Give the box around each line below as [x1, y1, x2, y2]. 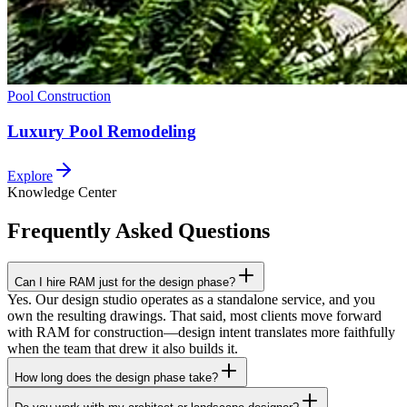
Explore [7, 167, 53, 184]
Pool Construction [7, 88, 111, 104]
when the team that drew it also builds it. [7, 340, 238, 356]
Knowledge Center [7, 184, 116, 200]
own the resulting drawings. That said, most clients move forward [7, 307, 382, 323]
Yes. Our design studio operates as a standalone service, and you [7, 291, 375, 307]
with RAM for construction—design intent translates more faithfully [7, 323, 395, 340]
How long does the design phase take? [15, 370, 218, 384]
